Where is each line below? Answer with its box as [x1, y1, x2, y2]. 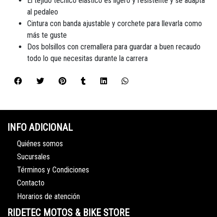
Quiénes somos [17, 139, 63, 148]
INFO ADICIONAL [7, 122, 73, 134]
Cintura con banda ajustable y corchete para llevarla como [27, 19, 202, 29]
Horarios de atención [17, 191, 80, 201]
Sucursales [17, 152, 50, 162]
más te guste [27, 31, 67, 40]
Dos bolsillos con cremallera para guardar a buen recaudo [27, 42, 201, 52]
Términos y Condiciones [17, 165, 89, 175]
